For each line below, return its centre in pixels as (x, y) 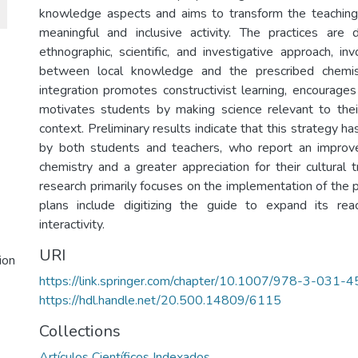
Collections (80, 331)
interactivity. (72, 225)
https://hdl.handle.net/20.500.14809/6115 (160, 300)
